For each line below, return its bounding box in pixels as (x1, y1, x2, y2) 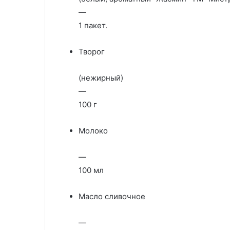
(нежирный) (79, 73, 123, 83)
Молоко (79, 126, 108, 136)
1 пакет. (79, 21, 107, 30)
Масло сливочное (79, 191, 145, 201)
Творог (79, 47, 105, 56)
